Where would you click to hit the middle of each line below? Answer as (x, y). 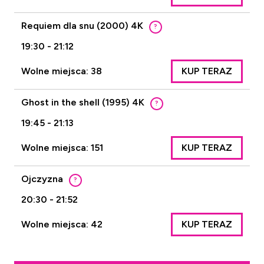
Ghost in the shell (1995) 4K (83, 102)
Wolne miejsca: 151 (62, 148)
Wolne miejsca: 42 (62, 224)
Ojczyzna (42, 179)
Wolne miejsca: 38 (62, 71)
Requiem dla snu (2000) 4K (82, 26)
